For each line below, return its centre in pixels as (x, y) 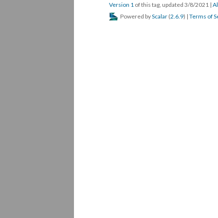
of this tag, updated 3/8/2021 (172, 5)
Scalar (160, 16)
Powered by (136, 16)
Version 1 (121, 5)
